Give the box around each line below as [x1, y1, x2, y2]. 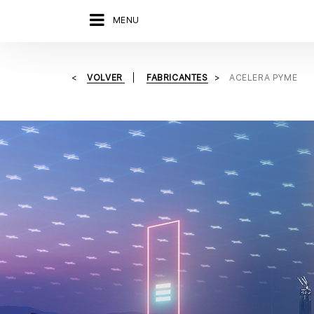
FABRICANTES [146, 72, 208, 83]
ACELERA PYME [229, 72, 298, 83]
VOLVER [87, 72, 125, 83]
